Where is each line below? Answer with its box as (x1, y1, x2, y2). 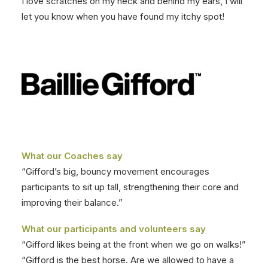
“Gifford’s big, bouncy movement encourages (22, 166, 209, 177)
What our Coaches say (22, 150, 123, 162)
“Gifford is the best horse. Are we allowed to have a (22, 254, 234, 266)
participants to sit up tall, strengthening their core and (22, 181, 239, 193)
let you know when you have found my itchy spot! (22, 11, 224, 22)
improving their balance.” (22, 197, 123, 208)
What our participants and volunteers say (22, 223, 206, 234)
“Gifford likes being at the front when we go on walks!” (22, 239, 246, 250)
